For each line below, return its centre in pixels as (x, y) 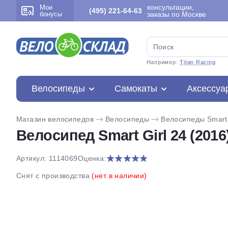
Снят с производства (54, 176)
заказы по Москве (177, 14)
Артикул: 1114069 (47, 158)
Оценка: (92, 158)
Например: (163, 62)
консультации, (170, 7)
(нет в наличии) (119, 176)
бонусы (51, 14)
